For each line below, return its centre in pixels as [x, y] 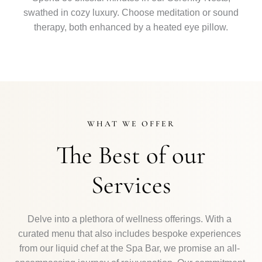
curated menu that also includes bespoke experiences [130, 234]
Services [131, 185]
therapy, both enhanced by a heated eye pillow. [131, 27]
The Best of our [131, 155]
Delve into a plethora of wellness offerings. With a [130, 219]
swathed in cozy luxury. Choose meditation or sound [131, 13]
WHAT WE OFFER [131, 124]
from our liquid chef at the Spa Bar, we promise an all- [130, 248]
